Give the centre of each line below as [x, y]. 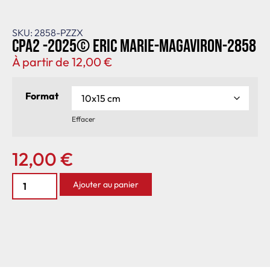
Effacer [83, 119]
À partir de [42, 61]
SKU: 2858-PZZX [48, 32]
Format [42, 96]
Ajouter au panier [106, 184]
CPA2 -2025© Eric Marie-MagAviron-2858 [134, 46]
